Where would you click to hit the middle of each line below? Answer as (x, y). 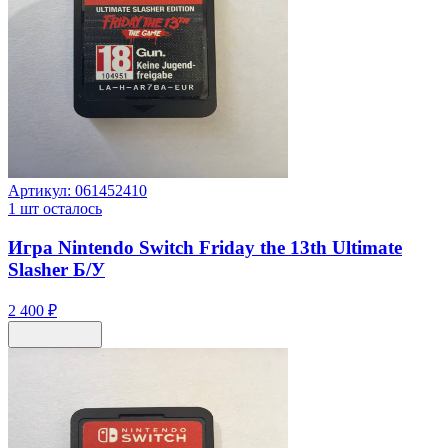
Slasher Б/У (56, 269)
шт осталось (59, 208)
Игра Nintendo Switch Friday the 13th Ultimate (205, 247)
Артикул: (41, 190)
